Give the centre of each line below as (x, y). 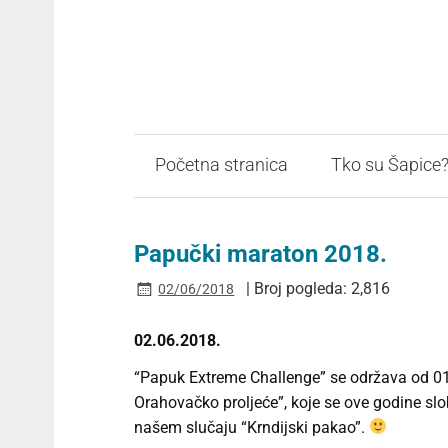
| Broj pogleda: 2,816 (318, 288)
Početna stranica (221, 165)
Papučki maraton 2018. (260, 253)
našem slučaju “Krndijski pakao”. (251, 427)
